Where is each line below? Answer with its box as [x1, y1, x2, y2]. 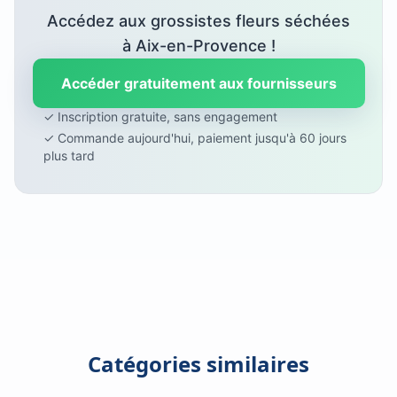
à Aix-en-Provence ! [121, 36, 276, 55]
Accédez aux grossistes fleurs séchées [47, 12, 350, 30]
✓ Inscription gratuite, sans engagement [43, 109, 277, 124]
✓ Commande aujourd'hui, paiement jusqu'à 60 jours [43, 130, 346, 145]
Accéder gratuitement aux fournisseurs [60, 74, 337, 92]
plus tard [43, 148, 95, 163]
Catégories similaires [88, 349, 309, 378]
